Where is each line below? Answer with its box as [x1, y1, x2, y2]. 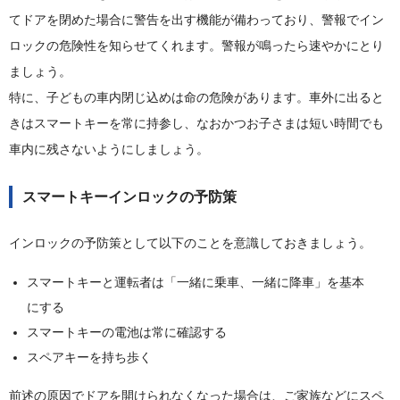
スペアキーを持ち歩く [27, 350, 152, 365]
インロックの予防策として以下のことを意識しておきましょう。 [9, 236, 371, 251]
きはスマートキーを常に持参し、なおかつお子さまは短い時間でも [9, 116, 384, 131]
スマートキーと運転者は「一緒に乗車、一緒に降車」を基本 [27, 275, 364, 290]
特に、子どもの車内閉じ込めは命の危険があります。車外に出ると [9, 90, 384, 105]
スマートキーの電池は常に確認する [27, 325, 227, 340]
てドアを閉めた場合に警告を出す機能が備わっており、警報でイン [9, 12, 384, 28]
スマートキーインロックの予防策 [22, 189, 237, 205]
